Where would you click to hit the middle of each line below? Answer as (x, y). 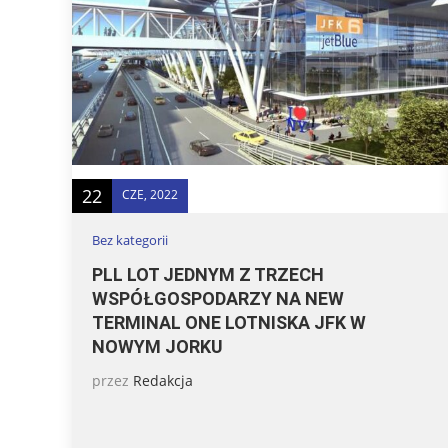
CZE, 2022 (150, 195)
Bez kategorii (130, 239)
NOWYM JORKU (157, 346)
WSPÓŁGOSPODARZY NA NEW (218, 298)
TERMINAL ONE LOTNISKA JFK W (229, 322)
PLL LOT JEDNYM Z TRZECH (208, 274)
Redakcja (163, 380)
